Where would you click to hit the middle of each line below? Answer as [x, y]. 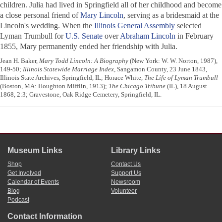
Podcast [18, 200]
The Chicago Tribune [137, 86]
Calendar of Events [33, 182]
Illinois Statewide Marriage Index [68, 69]
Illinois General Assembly [134, 26]
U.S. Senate [84, 36]
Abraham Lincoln [148, 36]
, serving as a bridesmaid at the [171, 15]
